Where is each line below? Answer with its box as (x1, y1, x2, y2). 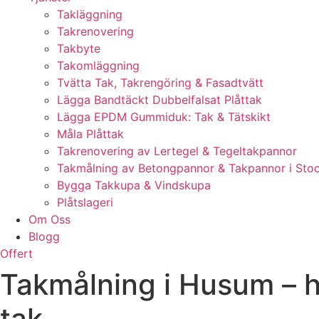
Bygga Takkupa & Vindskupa (57, 178, 211, 192)
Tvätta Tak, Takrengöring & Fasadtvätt (57, 75, 263, 90)
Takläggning (57, 7, 122, 21)
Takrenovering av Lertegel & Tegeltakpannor (57, 144, 297, 158)
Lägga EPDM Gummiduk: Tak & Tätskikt (57, 110, 271, 124)
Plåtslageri (57, 195, 113, 209)
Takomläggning (57, 58, 140, 73)
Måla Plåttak (57, 127, 124, 141)
